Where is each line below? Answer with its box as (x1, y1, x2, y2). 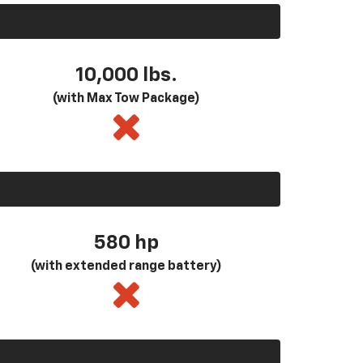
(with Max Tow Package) (53, 92, 200, 106)
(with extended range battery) (31, 260, 222, 274)
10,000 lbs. (75, 66, 177, 86)
